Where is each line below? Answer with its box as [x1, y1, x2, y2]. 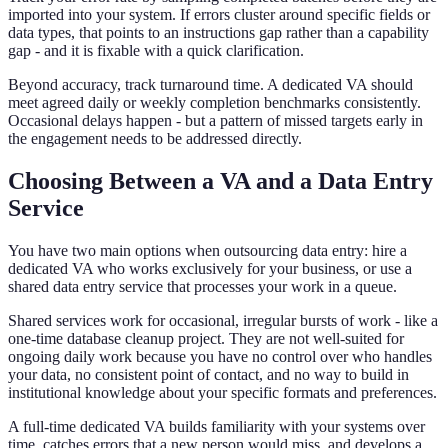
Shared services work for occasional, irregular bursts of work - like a [8, 312, 438, 330]
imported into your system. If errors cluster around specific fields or [8, 6, 430, 24]
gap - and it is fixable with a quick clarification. [8, 42, 304, 60]
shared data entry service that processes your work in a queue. [8, 278, 397, 296]
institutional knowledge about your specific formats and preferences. [8, 384, 437, 402]
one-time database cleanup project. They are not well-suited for [8, 330, 404, 348]
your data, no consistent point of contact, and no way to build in [8, 366, 409, 384]
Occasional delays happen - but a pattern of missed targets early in [8, 112, 423, 130]
